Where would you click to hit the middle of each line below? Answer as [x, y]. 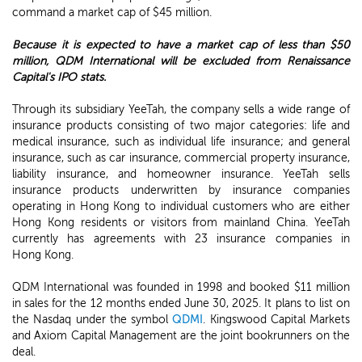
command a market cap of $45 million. [112, 13]
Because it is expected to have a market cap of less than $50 [181, 45]
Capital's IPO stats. [59, 77]
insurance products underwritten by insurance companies [181, 190]
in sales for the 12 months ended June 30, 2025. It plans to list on [181, 303]
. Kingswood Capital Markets [276, 320]
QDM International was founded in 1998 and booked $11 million [181, 287]
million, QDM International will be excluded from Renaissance [181, 61]
